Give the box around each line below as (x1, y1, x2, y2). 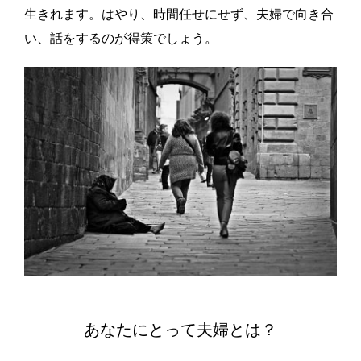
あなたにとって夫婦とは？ (84, 319, 277, 339)
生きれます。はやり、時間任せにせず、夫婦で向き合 (24, 6, 334, 21)
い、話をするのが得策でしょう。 (24, 31, 218, 45)
